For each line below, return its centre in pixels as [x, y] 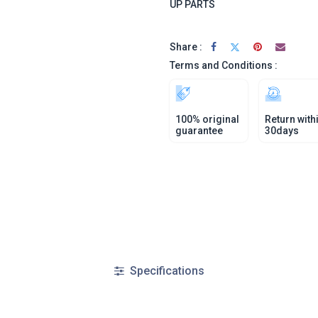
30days [282, 131]
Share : [186, 46]
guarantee [199, 131]
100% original [207, 119]
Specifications [165, 271]
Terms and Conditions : [224, 65]
